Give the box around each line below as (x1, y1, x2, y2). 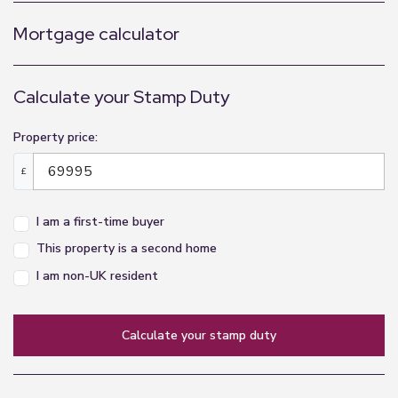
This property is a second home (36, 240, 217, 258)
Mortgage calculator (13, 22, 179, 45)
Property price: (13, 129, 98, 147)
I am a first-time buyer (36, 212, 164, 230)
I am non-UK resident (36, 267, 158, 284)
